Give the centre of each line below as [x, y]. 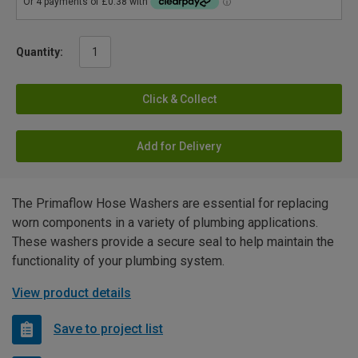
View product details [72, 292]
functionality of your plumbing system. [118, 261]
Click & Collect [179, 99]
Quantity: [40, 52]
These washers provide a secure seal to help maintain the [173, 241]
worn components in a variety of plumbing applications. [165, 222]
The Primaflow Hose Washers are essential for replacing [170, 203]
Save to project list [108, 329]
